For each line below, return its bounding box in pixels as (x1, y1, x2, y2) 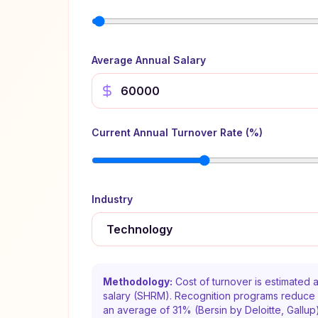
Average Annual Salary (92, 54, 206, 66)
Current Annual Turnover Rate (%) (92, 126, 263, 138)
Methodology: (103, 275, 172, 287)
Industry (92, 193, 133, 205)
